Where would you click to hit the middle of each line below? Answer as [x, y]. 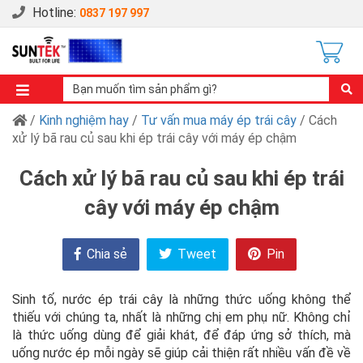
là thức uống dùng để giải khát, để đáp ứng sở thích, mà [181, 335]
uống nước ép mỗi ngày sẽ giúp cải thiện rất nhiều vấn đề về [181, 353]
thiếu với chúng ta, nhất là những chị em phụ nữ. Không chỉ [181, 317]
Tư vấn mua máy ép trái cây [219, 120]
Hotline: [54, 13]
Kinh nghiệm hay [84, 120]
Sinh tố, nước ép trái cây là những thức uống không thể [181, 299]
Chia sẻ [105, 254]
